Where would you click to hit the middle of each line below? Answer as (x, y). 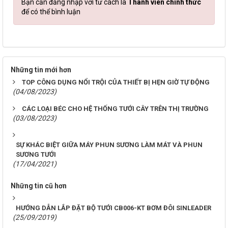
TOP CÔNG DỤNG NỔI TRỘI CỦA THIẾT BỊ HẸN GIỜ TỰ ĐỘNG (116, 82)
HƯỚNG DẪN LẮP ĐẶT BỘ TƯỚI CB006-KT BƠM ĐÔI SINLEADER (113, 208)
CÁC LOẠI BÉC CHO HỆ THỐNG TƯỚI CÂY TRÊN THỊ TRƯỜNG (115, 109)
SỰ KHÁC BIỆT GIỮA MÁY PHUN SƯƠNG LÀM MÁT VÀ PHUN (109, 145)
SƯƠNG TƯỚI (36, 155)
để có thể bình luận (51, 12)
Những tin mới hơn (41, 70)
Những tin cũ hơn (39, 186)
